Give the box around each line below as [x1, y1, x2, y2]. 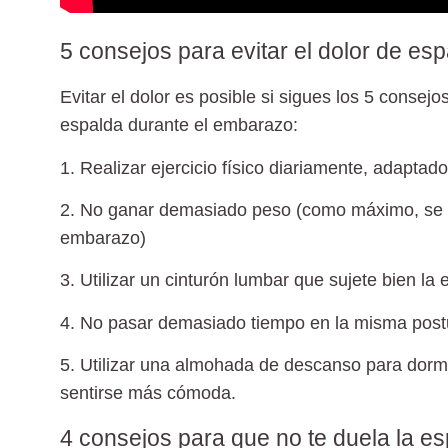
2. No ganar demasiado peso [60, 200, 291, 221]
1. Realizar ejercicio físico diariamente [60, 157, 363, 178]
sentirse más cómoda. [60, 383, 236, 404]
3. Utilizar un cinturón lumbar [60, 270, 289, 291]
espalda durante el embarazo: [60, 115, 298, 136]
